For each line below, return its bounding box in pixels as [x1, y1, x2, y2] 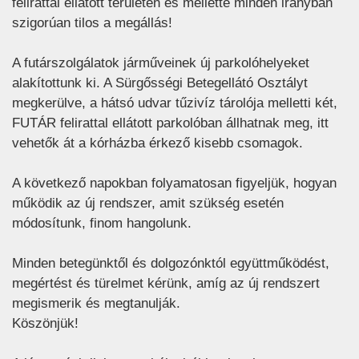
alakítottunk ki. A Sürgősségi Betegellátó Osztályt [12, 75, 308, 91]
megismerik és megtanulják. [12, 296, 180, 312]
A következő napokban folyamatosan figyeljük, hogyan [12, 175, 337, 192]
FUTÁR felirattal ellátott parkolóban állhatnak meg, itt [12, 115, 329, 131]
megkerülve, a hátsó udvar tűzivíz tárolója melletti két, [12, 95, 337, 111]
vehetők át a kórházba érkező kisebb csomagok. [12, 135, 303, 151]
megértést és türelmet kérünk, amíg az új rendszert [12, 276, 320, 292]
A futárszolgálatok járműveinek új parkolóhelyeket [12, 55, 309, 71]
